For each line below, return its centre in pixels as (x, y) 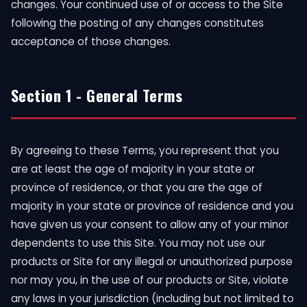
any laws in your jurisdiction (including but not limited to (152, 298)
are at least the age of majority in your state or (133, 169)
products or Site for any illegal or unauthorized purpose (152, 261)
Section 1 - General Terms (97, 95)
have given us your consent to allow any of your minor (150, 224)
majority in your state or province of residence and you (152, 206)
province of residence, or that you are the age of (137, 187)
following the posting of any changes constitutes (137, 23)
